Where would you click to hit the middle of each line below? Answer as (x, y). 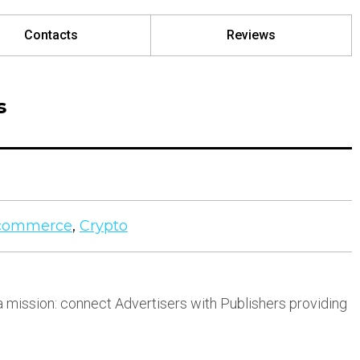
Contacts (51, 35)
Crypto (104, 226)
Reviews (252, 35)
